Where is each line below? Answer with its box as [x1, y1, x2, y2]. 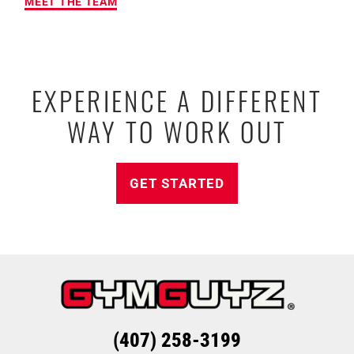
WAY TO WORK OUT [66, 111, 288, 151]
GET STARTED [129, 175, 225, 191]
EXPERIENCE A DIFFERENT [31, 80, 323, 120]
